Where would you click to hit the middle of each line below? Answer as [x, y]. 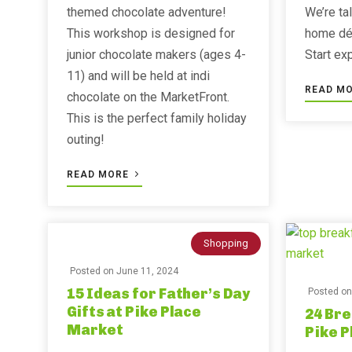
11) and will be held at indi [138, 76]
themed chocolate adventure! [147, 12]
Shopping [226, 243]
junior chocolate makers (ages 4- [156, 55]
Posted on [93, 271]
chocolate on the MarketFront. [148, 97]
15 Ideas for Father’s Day [158, 294]
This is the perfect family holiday [157, 118]
